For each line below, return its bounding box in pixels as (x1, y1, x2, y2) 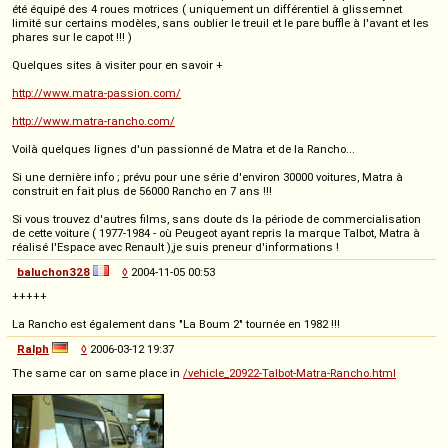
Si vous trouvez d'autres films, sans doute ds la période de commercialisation (12, 212, 421, 227)
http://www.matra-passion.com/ (12, 86, 181, 101)
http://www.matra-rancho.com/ (12, 114, 175, 129)
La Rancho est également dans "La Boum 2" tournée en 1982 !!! (12, 317, 340, 332)
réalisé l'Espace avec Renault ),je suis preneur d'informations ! (12, 240, 339, 255)
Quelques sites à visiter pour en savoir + (12, 58, 223, 73)
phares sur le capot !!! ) (12, 30, 132, 45)
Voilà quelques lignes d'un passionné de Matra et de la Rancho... (12, 142, 355, 157)
